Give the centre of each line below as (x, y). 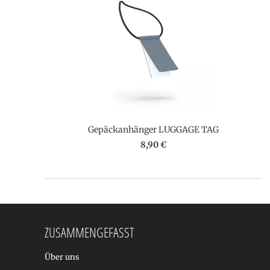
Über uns (62, 257)
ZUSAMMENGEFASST (89, 232)
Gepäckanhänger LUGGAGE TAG (153, 129)
